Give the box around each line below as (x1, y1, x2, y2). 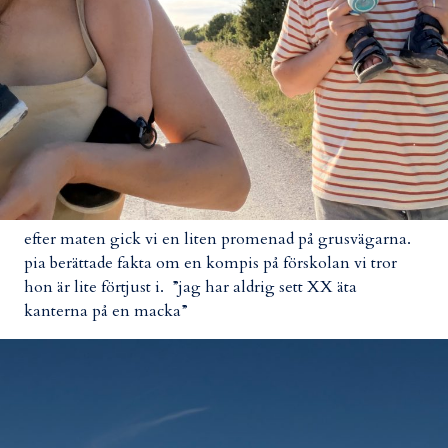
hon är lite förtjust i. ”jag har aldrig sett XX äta (24, 275, 357, 298)
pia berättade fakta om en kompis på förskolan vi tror (24, 251, 397, 274)
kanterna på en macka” (24, 299, 188, 322)
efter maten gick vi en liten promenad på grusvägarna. (24, 227, 411, 250)
